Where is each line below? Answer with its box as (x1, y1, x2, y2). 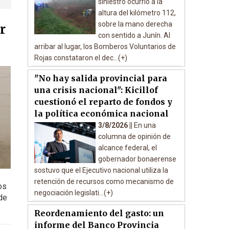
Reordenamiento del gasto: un (34, 208, 164, 218)
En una (133, 121, 156, 129)
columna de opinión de (98, 132, 171, 141)
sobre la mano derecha (98, 20, 172, 28)
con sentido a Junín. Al (98, 31, 170, 39)
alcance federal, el (98, 144, 157, 152)
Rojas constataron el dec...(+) (34, 54, 127, 62)
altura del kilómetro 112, (98, 9, 176, 17)
